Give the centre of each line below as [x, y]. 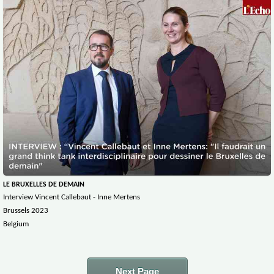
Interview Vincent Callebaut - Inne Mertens [72, 198]
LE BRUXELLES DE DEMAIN [44, 185]
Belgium [16, 224]
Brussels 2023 [26, 211]
